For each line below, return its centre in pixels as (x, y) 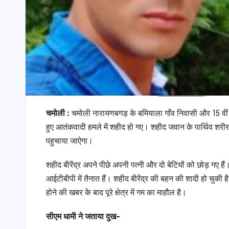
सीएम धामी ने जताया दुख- (83, 217)
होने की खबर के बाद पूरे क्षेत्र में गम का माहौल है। (116, 193)
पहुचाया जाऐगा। (70, 142)
